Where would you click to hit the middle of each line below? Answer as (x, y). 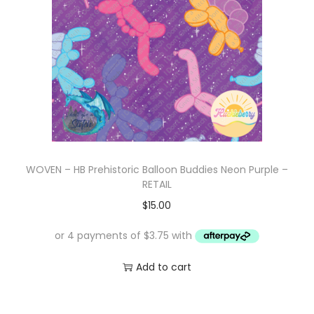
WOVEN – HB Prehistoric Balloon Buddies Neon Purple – (157, 170)
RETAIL (157, 185)
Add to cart (163, 267)
